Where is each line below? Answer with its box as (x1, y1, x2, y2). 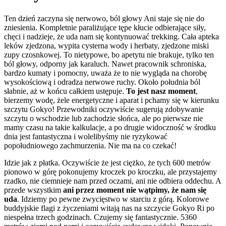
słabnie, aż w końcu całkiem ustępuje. (4, 86, 126, 95)
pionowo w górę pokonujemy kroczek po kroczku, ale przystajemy (4, 167, 217, 176)
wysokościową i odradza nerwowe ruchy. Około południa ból (4, 77, 200, 86)
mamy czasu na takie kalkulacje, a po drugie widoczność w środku (4, 123, 216, 132)
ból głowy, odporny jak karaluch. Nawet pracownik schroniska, (4, 59, 206, 68)
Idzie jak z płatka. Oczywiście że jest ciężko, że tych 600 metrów (4, 158, 211, 167)
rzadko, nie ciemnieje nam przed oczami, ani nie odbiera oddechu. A (4, 176, 221, 185)
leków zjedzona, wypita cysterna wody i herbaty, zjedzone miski (4, 41, 209, 50)
